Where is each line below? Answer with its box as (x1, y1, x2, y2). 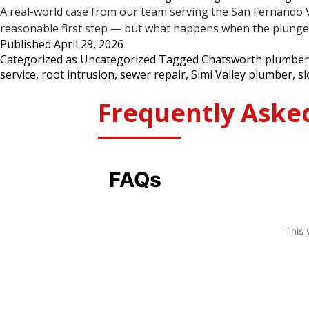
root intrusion (41, 67, 114, 82)
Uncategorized (80, 52, 156, 67)
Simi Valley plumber (191, 67, 292, 82)
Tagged (159, 52, 201, 67)
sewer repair (120, 67, 186, 82)
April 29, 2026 (54, 37, 123, 52)
